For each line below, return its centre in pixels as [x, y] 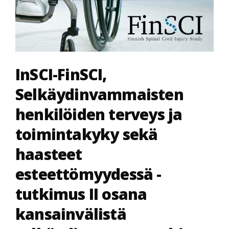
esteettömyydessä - [88, 174]
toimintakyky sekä [87, 134]
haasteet [49, 154]
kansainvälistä [71, 214]
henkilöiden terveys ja [99, 114]
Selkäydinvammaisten [99, 94]
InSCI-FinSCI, [61, 74]
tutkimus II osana [81, 194]
